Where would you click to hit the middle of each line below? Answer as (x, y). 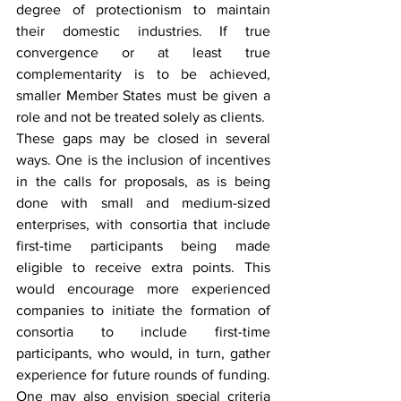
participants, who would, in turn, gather (143, 353)
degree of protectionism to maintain (143, 9)
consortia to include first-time (143, 332)
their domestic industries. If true (143, 31)
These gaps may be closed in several (143, 138)
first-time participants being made (143, 246)
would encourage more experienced (143, 289)
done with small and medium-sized (143, 203)
